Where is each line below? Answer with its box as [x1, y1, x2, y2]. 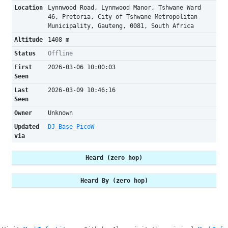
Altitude [14, 36, 43, 43]
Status [14, 50, 36, 57]
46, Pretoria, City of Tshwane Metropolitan [47, 13, 197, 20]
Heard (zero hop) [85, 154, 142, 161]
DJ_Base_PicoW [47, 123, 94, 130]
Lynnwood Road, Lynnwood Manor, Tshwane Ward [47, 4, 201, 11]
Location [14, 4, 43, 11]
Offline [47, 50, 73, 57]
